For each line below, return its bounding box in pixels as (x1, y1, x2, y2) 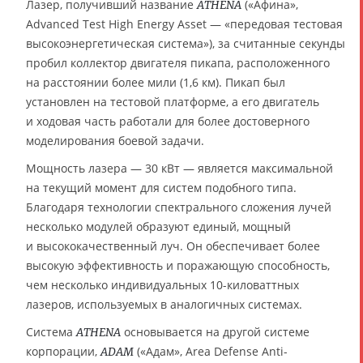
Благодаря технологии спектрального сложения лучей (26, 199, 331, 215)
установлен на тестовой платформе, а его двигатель (26, 93, 319, 109)
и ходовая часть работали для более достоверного (26, 113, 310, 129)
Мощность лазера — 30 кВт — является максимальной (26, 160, 333, 176)
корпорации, (26, 343, 100, 359)
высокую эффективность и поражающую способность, (26, 257, 330, 273)
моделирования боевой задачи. (26, 132, 204, 148)
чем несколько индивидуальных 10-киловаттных (26, 276, 299, 293)
